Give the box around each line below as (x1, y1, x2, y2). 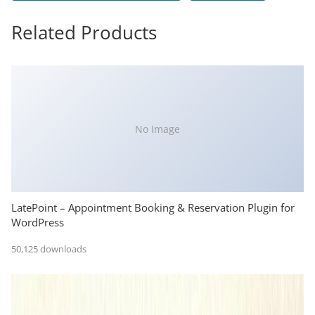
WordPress (11, 215, 64, 230)
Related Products (11, 20, 157, 46)
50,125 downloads (11, 242, 86, 255)
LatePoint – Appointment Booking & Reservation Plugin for (11, 200, 295, 215)
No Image (135, 122, 180, 136)
